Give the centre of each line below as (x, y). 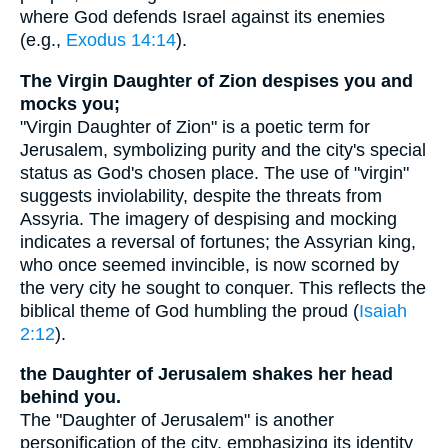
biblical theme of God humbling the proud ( (189, 310)
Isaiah (383, 310)
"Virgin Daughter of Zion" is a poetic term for (195, 126)
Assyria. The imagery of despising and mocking (208, 218)
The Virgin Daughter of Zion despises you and (216, 80)
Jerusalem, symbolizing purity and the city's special (223, 149)
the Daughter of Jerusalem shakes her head (206, 374)
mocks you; (70, 103)
